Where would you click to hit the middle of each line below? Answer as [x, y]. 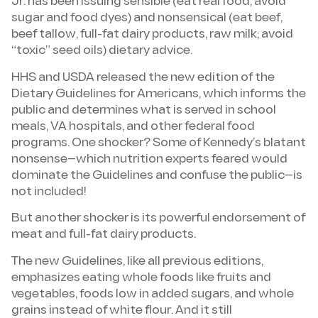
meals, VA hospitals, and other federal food [133, 127]
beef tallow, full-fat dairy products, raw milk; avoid [152, 35]
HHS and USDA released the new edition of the [143, 78]
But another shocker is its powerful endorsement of [158, 219]
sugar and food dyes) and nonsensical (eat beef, [147, 19]
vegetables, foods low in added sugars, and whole [153, 294]
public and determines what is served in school [144, 110]
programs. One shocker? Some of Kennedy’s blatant [159, 143]
